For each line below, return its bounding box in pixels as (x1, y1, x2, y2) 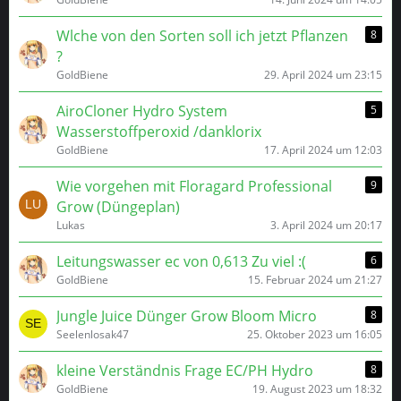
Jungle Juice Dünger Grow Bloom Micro (56, 306, 317, 326)
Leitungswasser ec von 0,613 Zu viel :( (56, 252, 306, 271)
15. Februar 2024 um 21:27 (248, 272, 382, 287)
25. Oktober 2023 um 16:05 (247, 327, 382, 342)
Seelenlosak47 (56, 327, 129, 342)
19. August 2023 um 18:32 (252, 381, 382, 397)
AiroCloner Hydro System (56, 101, 227, 121)
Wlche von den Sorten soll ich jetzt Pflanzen (56, 26, 348, 46)
